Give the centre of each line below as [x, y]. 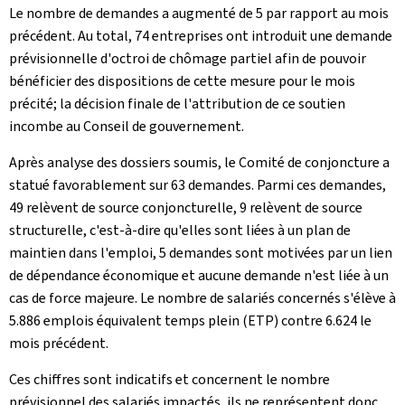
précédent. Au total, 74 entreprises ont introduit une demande [201, 36]
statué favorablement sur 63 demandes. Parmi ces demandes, [198, 185]
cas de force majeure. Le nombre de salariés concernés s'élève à [202, 298]
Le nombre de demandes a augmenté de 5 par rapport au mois [199, 13]
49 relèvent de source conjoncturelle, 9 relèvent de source [186, 207]
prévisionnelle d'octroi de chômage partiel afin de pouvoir [188, 58]
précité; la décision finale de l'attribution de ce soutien [177, 104]
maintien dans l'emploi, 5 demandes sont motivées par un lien [201, 253]
